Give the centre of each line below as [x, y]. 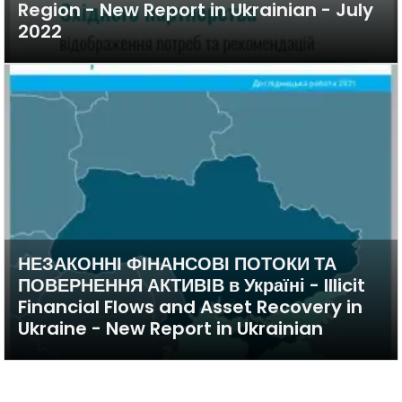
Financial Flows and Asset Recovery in [190, 306]
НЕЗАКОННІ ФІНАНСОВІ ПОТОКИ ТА [177, 263]
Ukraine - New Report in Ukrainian [170, 328]
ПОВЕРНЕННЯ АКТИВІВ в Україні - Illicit [192, 285]
